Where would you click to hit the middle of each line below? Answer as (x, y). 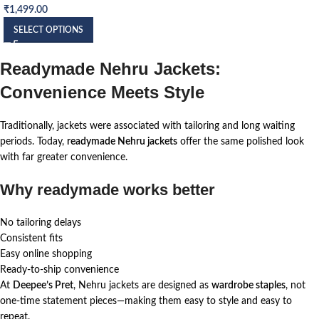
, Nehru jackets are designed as (142, 285)
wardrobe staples (249, 285)
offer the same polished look (241, 141)
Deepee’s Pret (43, 285)
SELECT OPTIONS (48, 30)
